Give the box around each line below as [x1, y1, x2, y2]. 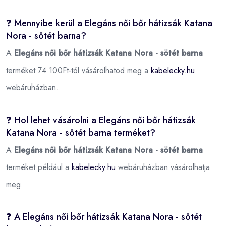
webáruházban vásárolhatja [116, 161, 210, 173]
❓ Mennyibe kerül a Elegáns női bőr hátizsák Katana [6, 16, 212, 30]
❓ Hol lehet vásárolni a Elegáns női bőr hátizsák [6, 113, 196, 127]
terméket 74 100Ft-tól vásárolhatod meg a [6, 64, 151, 76]
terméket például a [6, 161, 72, 173]
